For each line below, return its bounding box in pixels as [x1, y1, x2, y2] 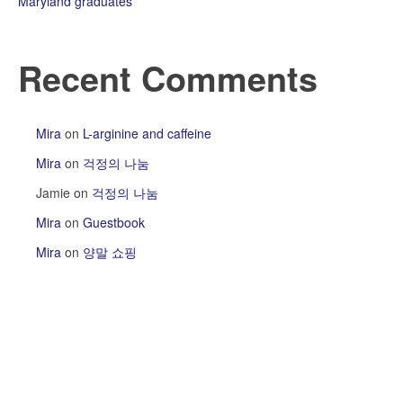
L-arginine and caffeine [83, 123, 211, 142]
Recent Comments [18, 53, 318, 103]
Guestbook [83, 212, 145, 231]
